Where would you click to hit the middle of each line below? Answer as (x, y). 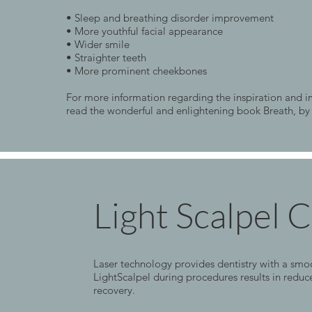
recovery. (115, 290)
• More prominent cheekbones (136, 71)
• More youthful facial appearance (144, 31)
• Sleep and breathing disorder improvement (170, 18)
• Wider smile (97, 45)
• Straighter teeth (106, 58)
